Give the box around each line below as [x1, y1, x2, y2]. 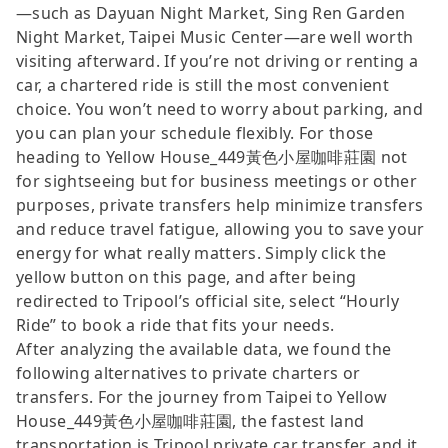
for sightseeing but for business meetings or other [16, 169, 418, 192]
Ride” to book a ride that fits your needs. [16, 313, 335, 336]
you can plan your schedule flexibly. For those [16, 121, 374, 144]
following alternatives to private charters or [16, 361, 361, 384]
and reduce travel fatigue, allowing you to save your [16, 217, 425, 240]
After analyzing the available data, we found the [16, 337, 392, 360]
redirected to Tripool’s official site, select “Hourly [16, 289, 399, 312]
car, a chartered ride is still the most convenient [16, 73, 390, 96]
